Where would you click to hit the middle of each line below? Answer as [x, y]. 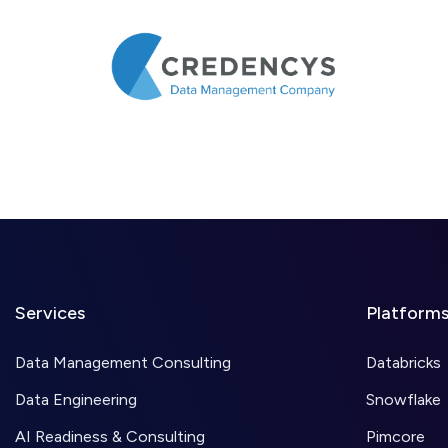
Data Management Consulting [123, 362]
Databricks [403, 362]
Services [50, 313]
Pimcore [395, 436]
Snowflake [403, 399]
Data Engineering [76, 399]
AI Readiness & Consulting [110, 436]
